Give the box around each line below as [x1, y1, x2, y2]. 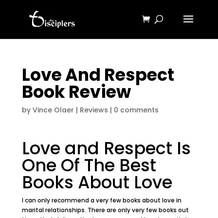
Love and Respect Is [21, 136, 191, 160]
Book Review [21, 80, 131, 104]
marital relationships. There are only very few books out [21, 206, 189, 214]
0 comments [113, 105, 159, 115]
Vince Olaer [32, 105, 74, 115]
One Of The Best [21, 153, 156, 177]
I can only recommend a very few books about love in [21, 196, 182, 204]
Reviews [79, 105, 108, 115]
